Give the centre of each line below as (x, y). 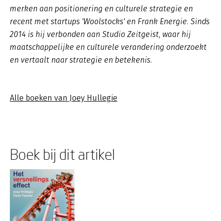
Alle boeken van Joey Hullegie (64, 98)
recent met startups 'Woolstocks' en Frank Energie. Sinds (110, 21)
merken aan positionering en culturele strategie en (101, 9)
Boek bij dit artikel (62, 154)
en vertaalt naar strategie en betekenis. (81, 60)
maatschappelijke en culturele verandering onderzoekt (108, 47)
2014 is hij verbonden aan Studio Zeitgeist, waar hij (100, 34)
